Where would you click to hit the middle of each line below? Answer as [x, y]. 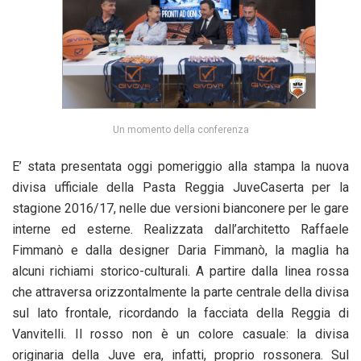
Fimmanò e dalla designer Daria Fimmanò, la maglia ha [180, 251]
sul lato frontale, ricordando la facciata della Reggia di [180, 313]
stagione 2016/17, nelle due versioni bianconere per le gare [180, 209]
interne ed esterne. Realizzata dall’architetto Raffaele [180, 230]
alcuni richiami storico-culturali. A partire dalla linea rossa [180, 272]
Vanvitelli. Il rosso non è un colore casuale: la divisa [180, 334]
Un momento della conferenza [180, 130]
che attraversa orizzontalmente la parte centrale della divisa [180, 293]
